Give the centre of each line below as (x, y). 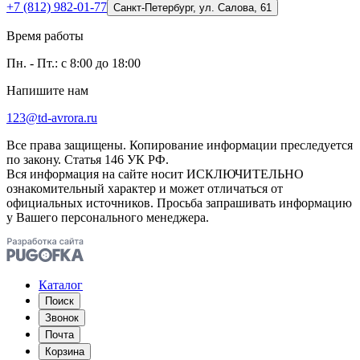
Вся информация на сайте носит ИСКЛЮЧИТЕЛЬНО (155, 174)
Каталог (61, 285)
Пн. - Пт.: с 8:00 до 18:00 (74, 63)
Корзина (65, 352)
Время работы (45, 36)
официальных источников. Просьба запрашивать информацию (179, 203)
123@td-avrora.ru (52, 118)
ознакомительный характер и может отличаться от (145, 189)
